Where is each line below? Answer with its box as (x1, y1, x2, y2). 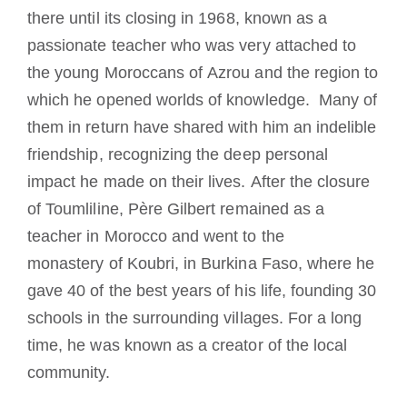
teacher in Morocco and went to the (27, 226, 284, 245)
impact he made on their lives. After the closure (27, 172, 371, 191)
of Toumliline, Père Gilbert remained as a (27, 199, 325, 218)
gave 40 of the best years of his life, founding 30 (27, 281, 377, 300)
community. (27, 362, 111, 382)
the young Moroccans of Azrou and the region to (27, 63, 379, 82)
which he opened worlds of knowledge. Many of (27, 90, 378, 109)
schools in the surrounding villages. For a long (27, 308, 362, 327)
